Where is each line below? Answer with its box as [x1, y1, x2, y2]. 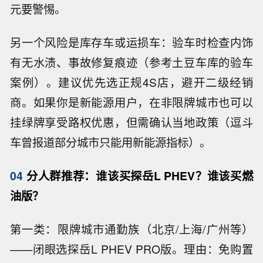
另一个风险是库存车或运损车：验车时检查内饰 [10, 33, 253, 50]
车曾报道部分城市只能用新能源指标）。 [10, 133, 211, 150]
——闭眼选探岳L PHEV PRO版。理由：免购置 [10, 240, 253, 257]
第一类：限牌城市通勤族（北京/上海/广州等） [10, 220, 253, 237]
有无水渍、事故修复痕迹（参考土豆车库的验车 [10, 53, 253, 70]
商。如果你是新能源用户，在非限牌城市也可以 [10, 93, 253, 110]
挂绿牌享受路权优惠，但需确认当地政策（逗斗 [10, 113, 253, 130]
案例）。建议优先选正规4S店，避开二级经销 [10, 73, 253, 90]
